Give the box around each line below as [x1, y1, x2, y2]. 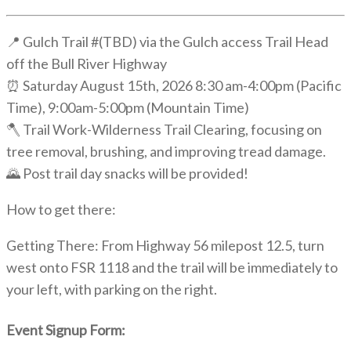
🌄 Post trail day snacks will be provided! [6, 164, 248, 182]
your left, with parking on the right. [6, 280, 217, 298]
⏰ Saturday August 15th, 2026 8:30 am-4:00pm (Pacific [6, 76, 342, 94]
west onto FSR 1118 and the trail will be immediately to [6, 258, 338, 276]
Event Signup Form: [6, 320, 125, 338]
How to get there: [6, 200, 116, 218]
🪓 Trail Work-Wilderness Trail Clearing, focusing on [6, 120, 322, 138]
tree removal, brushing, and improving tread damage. [6, 142, 326, 160]
